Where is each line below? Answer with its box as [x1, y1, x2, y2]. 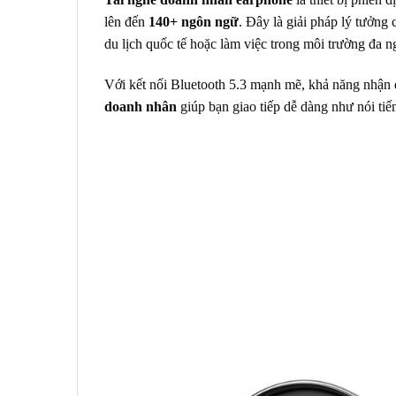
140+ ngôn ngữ [148, 14, 239, 30]
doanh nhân [104, 98, 177, 114]
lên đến [104, 14, 148, 30]
